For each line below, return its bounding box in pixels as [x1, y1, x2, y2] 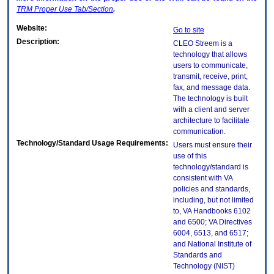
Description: [17, 37, 59, 46]
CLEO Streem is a [173, 39, 232, 48]
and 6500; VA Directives [173, 218, 252, 227]
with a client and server [173, 105, 250, 114]
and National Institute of [173, 240, 251, 249]
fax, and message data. [173, 83, 250, 92]
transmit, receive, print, [173, 72, 248, 81]
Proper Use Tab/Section [32, 5, 113, 14]
